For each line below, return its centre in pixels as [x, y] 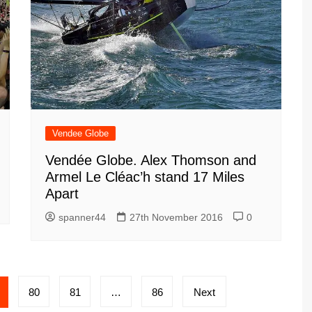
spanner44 [82, 218]
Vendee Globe [80, 134]
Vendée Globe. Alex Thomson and [151, 161]
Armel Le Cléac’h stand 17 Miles [145, 177]
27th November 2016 [176, 218]
